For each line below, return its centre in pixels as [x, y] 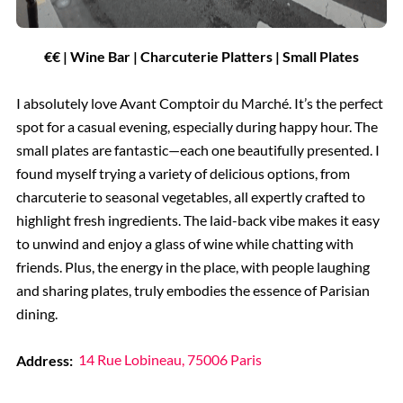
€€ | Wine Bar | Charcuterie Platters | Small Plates [201, 56]
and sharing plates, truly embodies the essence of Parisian [193, 290]
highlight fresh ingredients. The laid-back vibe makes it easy [197, 219]
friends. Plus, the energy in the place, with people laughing [193, 266]
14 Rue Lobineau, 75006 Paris [170, 360]
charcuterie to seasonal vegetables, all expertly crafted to [190, 196]
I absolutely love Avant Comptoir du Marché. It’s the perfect [199, 103]
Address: [44, 360]
